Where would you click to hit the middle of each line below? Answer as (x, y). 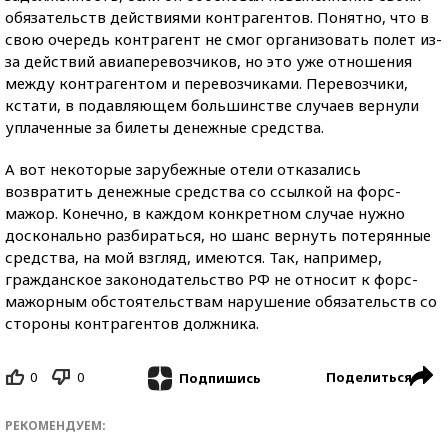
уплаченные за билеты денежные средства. (164, 127)
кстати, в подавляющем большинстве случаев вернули (212, 105)
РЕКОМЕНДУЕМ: (55, 425)
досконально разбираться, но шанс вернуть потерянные (218, 235)
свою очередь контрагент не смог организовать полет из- (223, 39)
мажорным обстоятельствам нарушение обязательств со (221, 301)
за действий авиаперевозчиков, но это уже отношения (208, 61)
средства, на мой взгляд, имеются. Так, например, (193, 257)
